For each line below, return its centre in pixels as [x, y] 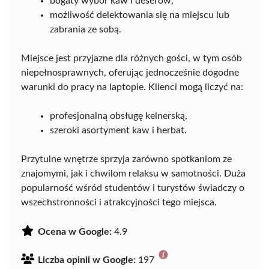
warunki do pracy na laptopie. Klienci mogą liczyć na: [132, 87]
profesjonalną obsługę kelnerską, [119, 116]
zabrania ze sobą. [86, 30]
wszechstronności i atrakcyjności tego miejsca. [119, 203]
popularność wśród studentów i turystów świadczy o [133, 188]
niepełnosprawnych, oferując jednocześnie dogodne [130, 73]
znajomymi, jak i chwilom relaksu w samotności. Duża [133, 174]
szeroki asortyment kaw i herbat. [118, 131]
